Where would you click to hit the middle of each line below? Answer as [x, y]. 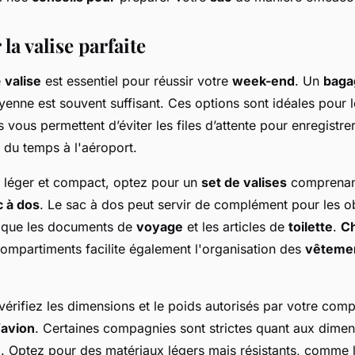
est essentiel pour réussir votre [137, 81]
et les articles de [236, 227]
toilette [311, 227]
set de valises [244, 182]
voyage [160, 227]
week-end [263, 81]
